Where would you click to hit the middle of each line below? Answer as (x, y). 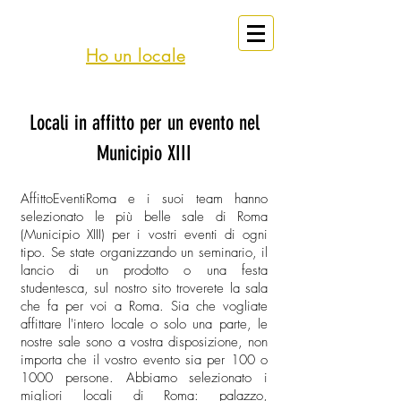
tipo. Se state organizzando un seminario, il (144, 252)
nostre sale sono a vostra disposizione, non (144, 342)
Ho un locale (136, 55)
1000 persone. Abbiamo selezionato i (144, 378)
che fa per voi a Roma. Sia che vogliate (144, 306)
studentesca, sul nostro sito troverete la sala (144, 288)
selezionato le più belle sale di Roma (144, 217)
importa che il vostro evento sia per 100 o (144, 360)
